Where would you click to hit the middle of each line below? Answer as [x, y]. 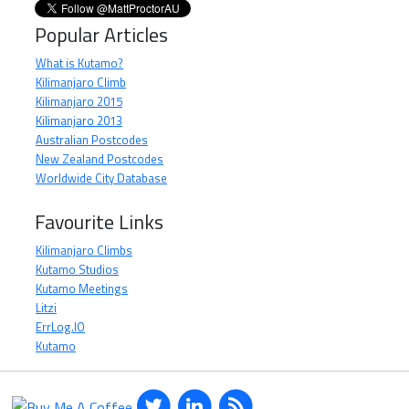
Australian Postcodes [92, 140]
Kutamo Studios [77, 269]
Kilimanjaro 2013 [79, 121]
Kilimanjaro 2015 [79, 101]
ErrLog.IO [60, 327]
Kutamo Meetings [82, 288]
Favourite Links [99, 221]
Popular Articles [101, 34]
